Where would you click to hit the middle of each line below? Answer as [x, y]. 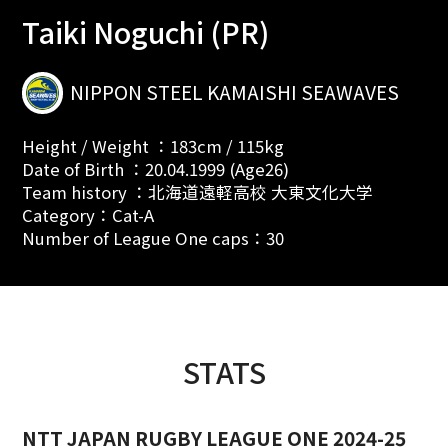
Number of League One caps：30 [152, 238]
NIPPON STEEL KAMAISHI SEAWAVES [235, 92]
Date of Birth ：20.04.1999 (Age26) [155, 169]
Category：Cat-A [87, 215]
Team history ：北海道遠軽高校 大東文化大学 [197, 192]
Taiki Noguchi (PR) [145, 31]
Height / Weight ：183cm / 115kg [152, 146]
